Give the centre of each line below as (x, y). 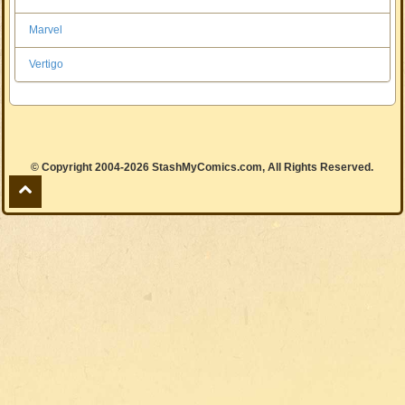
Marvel (46, 30)
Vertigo (47, 64)
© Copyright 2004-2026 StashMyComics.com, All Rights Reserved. (202, 167)
